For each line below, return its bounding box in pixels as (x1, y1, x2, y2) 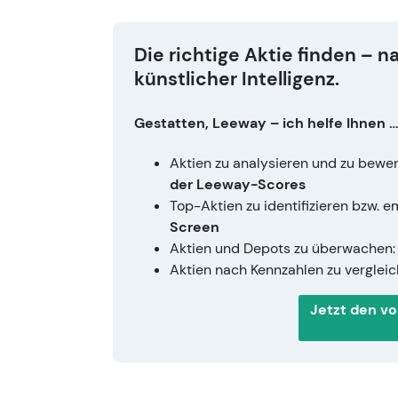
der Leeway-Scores (170, 175, 306, 195)
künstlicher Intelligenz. (134, 67, 339, 92)
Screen (170, 218, 219, 237)
